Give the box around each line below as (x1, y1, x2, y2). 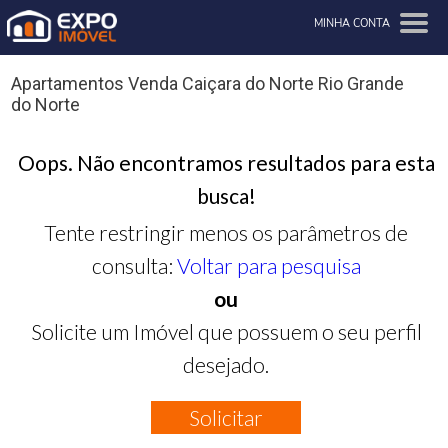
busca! (196, 182, 256, 208)
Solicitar (189, 404, 264, 430)
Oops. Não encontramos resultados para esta (17, 149, 435, 175)
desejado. (183, 351, 270, 377)
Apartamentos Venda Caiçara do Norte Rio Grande (11, 73, 404, 95)
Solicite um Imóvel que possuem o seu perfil (30, 318, 422, 344)
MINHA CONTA (314, 16, 391, 31)
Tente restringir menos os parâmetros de (44, 219, 409, 245)
